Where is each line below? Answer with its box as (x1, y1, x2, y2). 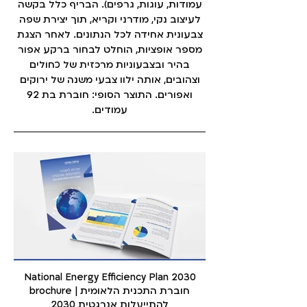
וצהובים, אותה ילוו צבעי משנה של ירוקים (19, 73, 200, 86)
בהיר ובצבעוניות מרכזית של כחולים (29, 58, 190, 71)
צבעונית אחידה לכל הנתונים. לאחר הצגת (16, 28, 203, 41)
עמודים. (92, 103, 127, 116)
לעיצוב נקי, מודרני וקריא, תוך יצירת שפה (19, 13, 201, 26)
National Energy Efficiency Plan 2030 (23, 270, 196, 284)
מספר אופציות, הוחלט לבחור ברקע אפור (17, 43, 202, 56)
